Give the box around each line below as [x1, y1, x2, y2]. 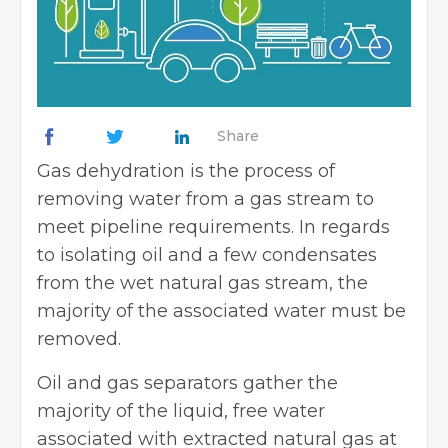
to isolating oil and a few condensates [37, 243, 377, 266]
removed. [37, 327, 121, 350]
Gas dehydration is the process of [37, 159, 335, 182]
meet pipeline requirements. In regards [37, 215, 390, 238]
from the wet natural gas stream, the [37, 271, 368, 294]
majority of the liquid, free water [37, 399, 325, 422]
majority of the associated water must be [37, 299, 406, 322]
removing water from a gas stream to [37, 187, 374, 210]
